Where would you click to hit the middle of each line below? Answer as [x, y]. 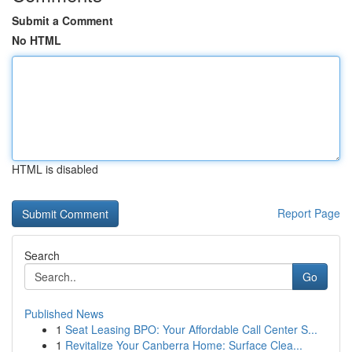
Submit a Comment [62, 20]
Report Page [309, 213]
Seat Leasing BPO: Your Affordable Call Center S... [191, 329]
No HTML [37, 40]
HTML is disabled [55, 169]
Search [42, 255]
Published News [64, 313]
